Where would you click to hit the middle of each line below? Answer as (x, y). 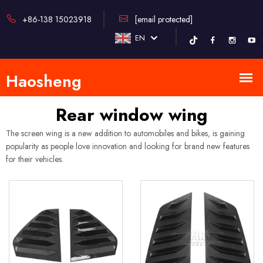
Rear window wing (131, 115)
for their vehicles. (35, 159)
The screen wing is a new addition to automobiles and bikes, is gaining (125, 133)
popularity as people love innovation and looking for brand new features (128, 146)
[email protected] (163, 19)
